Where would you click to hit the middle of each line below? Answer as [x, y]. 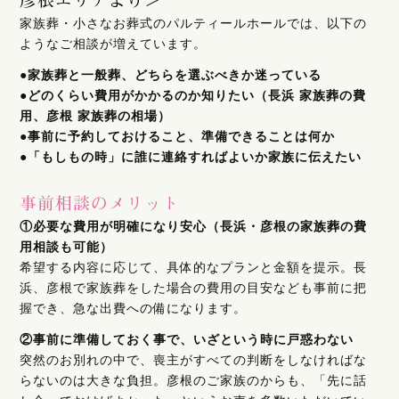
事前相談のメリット [100, 202]
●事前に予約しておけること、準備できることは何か [178, 136]
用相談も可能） [67, 246]
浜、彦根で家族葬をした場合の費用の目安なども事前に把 [194, 287]
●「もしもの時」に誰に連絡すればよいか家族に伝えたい [191, 156]
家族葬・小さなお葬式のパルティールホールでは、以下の [194, 23]
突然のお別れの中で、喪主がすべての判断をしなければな [194, 359]
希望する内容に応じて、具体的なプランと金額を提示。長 [194, 267]
